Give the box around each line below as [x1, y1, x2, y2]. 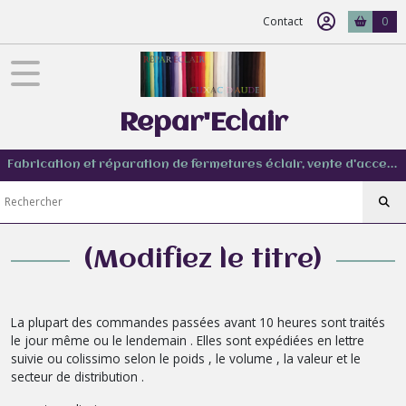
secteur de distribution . [11, 367, 144, 385]
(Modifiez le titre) [84, 246, 322, 274]
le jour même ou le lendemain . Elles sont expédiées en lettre [11, 331, 364, 349]
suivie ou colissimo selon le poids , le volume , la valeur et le [11, 349, 361, 367]
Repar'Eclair [119, 110, 287, 137]
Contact [263, 14, 303, 29]
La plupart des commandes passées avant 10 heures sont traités [11, 313, 385, 331]
